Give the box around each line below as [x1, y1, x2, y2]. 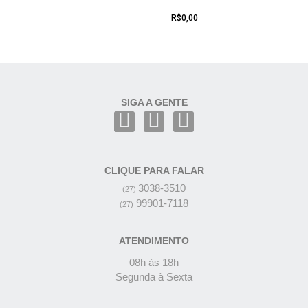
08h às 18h [129, 256, 179, 269]
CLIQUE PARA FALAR [104, 165, 204, 177]
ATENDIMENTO [119, 235, 189, 247]
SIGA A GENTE [120, 96, 188, 108]
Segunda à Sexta [115, 271, 192, 283]
